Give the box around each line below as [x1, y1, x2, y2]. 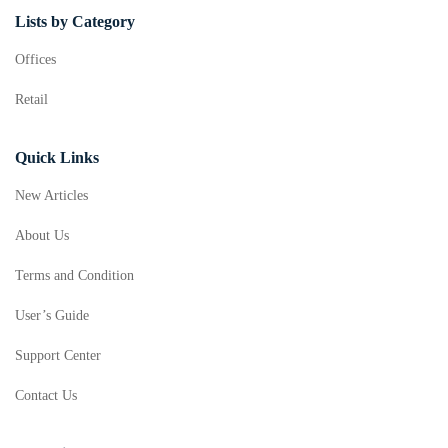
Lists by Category [15, 13, 135, 30]
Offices [15, 52, 56, 67]
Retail [15, 92, 48, 107]
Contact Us [15, 388, 77, 403]
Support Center [15, 348, 101, 363]
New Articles [15, 188, 88, 203]
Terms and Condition [15, 268, 134, 283]
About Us [15, 228, 69, 243]
